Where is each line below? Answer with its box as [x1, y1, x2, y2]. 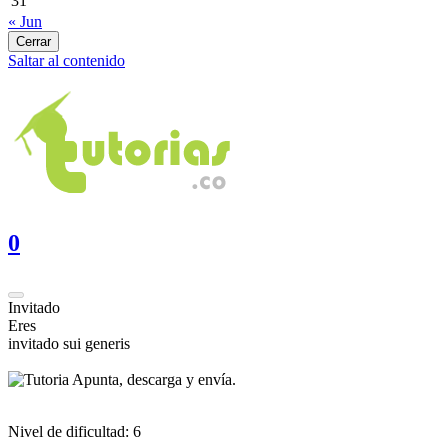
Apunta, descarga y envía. [72, 370, 236, 388]
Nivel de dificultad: [8, 422, 133, 440]
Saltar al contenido [8, 52, 125, 69]
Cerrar [16, 34, 51, 49]
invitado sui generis [8, 334, 130, 352]
